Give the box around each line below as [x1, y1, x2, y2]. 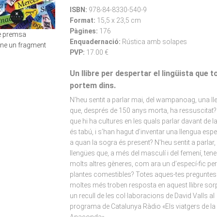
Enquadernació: [69, 38, 122, 46]
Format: [69, 16, 97, 24]
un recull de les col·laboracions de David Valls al [69, 192, 215, 200]
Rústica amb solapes [122, 38, 187, 46]
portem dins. [69, 81, 116, 90]
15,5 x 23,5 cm [96, 16, 141, 24]
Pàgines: [69, 27, 99, 35]
